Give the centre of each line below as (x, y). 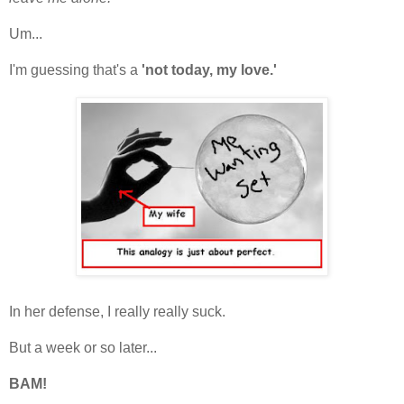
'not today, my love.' (207, 69)
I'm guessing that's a (73, 69)
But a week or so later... (83, 347)
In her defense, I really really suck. (117, 311)
